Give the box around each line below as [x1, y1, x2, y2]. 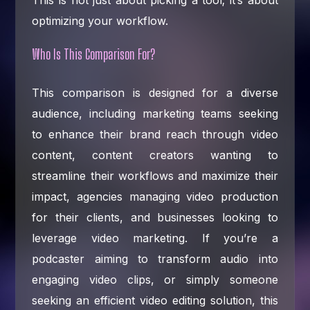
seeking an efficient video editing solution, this [32, 293, 278, 307]
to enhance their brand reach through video [32, 127, 278, 141]
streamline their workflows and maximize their [32, 168, 278, 183]
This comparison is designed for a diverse [32, 85, 278, 100]
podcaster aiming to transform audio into [32, 251, 278, 266]
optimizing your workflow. [32, 13, 169, 28]
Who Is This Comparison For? [32, 45, 156, 62]
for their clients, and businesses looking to [32, 210, 278, 224]
